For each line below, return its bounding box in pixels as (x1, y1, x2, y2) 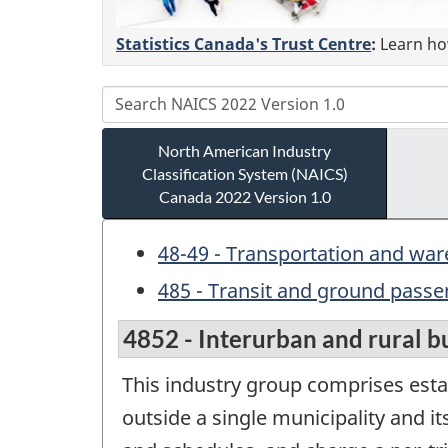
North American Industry (158, 140, 331, 160)
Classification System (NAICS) (141, 163, 348, 183)
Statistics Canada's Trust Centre (116, 32, 371, 55)
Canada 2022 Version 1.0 (158, 186, 331, 206)
